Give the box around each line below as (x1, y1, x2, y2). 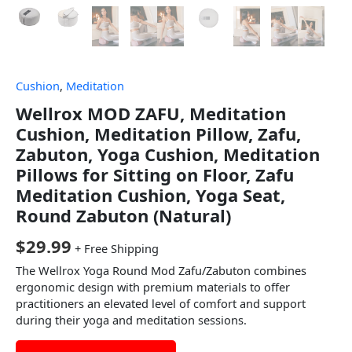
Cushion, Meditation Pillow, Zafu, (16, 122, 301, 146)
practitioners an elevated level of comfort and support (16, 295, 306, 312)
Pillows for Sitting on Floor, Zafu (16, 163, 294, 187)
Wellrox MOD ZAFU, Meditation (16, 101, 286, 126)
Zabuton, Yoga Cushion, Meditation (16, 142, 320, 167)
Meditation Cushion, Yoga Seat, (16, 183, 285, 207)
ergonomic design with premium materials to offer (16, 279, 290, 295)
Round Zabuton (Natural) (16, 203, 231, 228)
